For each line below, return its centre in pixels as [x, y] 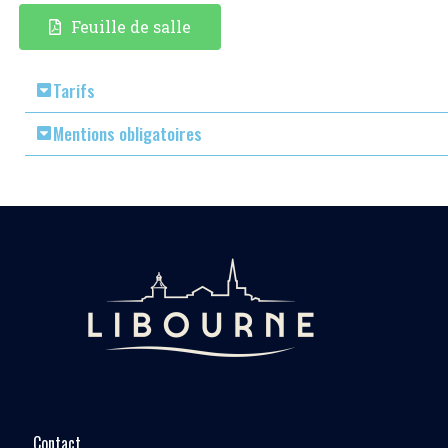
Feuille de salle [130, 26]
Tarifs [74, 90]
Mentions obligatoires [127, 133]
